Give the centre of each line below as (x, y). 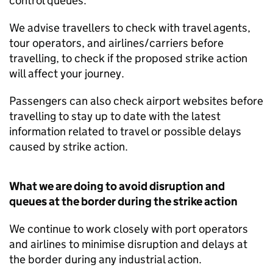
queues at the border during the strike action (123, 201)
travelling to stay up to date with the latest (115, 116)
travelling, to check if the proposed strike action (128, 58)
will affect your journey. (67, 73)
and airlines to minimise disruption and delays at (128, 244)
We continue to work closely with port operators (129, 229)
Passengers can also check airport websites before (136, 101)
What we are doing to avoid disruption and (117, 186)
